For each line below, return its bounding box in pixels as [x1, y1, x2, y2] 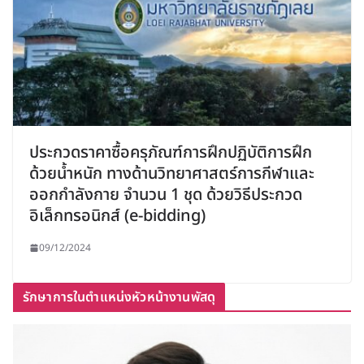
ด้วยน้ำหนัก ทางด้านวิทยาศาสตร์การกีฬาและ [29, 161, 314, 186]
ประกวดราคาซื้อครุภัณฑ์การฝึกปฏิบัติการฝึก [29, 140, 312, 165]
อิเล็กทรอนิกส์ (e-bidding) [29, 203, 206, 228]
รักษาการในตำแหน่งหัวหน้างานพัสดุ [23, 287, 215, 307]
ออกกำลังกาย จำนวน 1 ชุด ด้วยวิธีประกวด [29, 182, 302, 207]
